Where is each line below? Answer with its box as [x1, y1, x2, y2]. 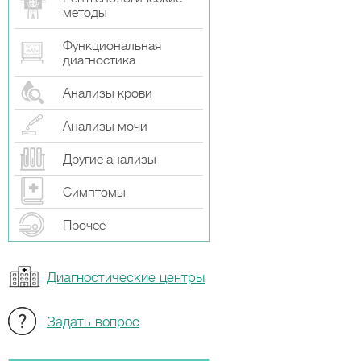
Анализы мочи [63, 119, 147, 134]
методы [63, 6, 107, 20]
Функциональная [63, 39, 161, 53]
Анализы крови [63, 86, 152, 101]
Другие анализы [63, 152, 156, 167]
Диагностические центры [47, 270, 205, 285]
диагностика [63, 53, 135, 68]
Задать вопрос [47, 314, 139, 330]
